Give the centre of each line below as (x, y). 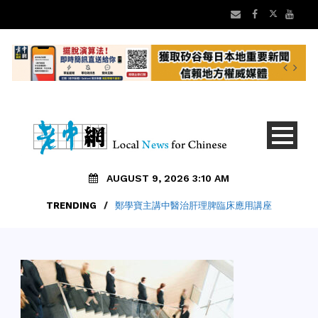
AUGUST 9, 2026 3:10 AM (168, 179)
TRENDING (71, 206)
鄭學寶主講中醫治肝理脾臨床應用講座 (193, 206)
